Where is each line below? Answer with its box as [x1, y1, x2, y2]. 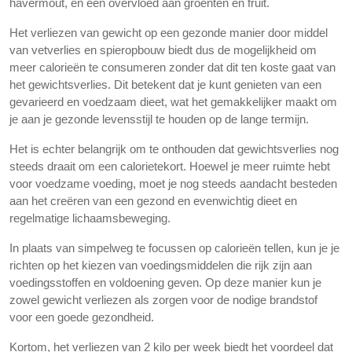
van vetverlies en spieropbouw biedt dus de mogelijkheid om [9, 43, 317, 57]
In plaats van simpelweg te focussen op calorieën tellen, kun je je [9, 241, 339, 255]
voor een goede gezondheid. [9, 310, 154, 324]
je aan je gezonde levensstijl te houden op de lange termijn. [9, 112, 309, 126]
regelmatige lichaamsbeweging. [9, 211, 170, 225]
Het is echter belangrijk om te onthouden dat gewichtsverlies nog [9, 142, 339, 156]
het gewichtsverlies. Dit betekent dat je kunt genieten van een [9, 78, 321, 91]
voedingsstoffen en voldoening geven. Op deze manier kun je [9, 276, 321, 289]
